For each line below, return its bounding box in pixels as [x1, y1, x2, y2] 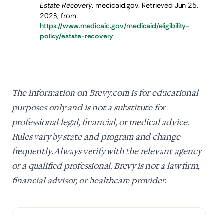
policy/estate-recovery [39, 32, 113, 41]
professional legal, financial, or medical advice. [12, 116, 189, 127]
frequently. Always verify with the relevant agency [12, 145, 201, 157]
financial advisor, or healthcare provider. [12, 175, 166, 186]
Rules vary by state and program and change [12, 131, 180, 142]
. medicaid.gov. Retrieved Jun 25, [91, 1, 198, 10]
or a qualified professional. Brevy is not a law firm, [12, 160, 199, 171]
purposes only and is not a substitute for [12, 102, 165, 113]
